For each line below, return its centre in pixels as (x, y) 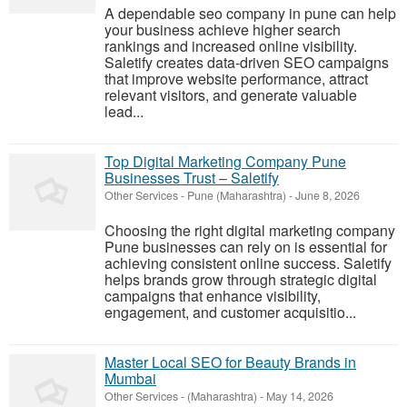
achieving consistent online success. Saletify (248, 263)
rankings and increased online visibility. (231, 46)
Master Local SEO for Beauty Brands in (230, 362)
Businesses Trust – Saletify (192, 178)
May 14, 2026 (298, 396)
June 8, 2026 (326, 195)
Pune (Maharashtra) (237, 195)
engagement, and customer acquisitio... (230, 312)
